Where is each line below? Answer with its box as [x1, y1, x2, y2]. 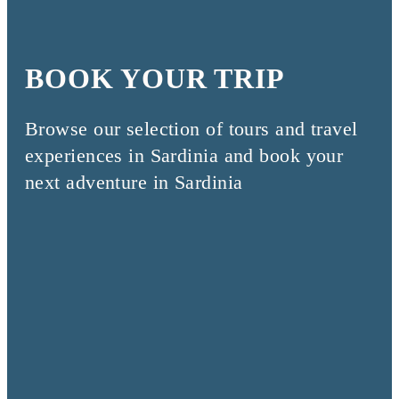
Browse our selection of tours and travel [25, 118, 358, 141]
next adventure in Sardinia [25, 171, 243, 194]
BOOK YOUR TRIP [25, 62, 285, 95]
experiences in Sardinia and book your [25, 144, 344, 167]
